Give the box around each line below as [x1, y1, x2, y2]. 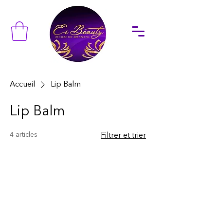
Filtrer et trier [101, 132, 146, 140]
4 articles [10, 131, 37, 139]
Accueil [10, 81, 35, 89]
